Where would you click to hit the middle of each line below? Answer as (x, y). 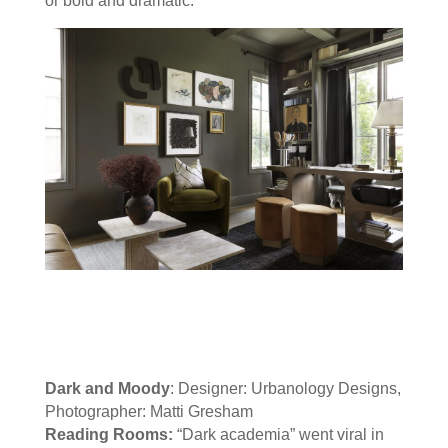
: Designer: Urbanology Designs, (285, 388)
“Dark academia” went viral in (280, 434)
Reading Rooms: (108, 434)
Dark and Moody (107, 388)
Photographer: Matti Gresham (148, 411)
